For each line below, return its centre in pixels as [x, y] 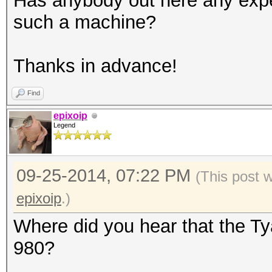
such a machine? [85, 22]
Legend [64, 125]
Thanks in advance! [95, 66]
